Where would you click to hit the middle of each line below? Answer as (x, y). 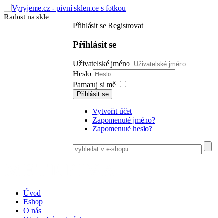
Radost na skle (26, 17)
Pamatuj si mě (94, 85)
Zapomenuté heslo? (122, 129)
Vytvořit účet (112, 111)
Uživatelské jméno (101, 64)
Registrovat (126, 26)
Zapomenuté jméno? (124, 120)
